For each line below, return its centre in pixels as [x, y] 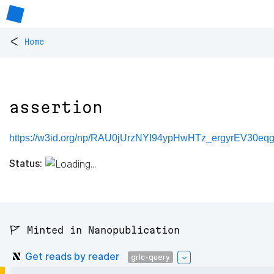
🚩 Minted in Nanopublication [94, 230]
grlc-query [150, 257]
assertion [56, 108]
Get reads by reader [72, 256]
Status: [26, 163]
